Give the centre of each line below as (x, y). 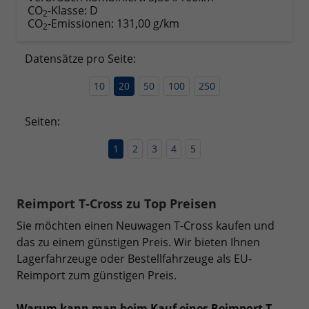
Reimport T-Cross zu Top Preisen (117, 204)
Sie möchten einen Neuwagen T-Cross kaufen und (146, 226)
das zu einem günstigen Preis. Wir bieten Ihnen (138, 242)
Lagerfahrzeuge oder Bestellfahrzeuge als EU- (134, 259)
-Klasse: (67, 11)
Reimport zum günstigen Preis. (97, 276)
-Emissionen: (82, 24)
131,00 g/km (148, 24)
